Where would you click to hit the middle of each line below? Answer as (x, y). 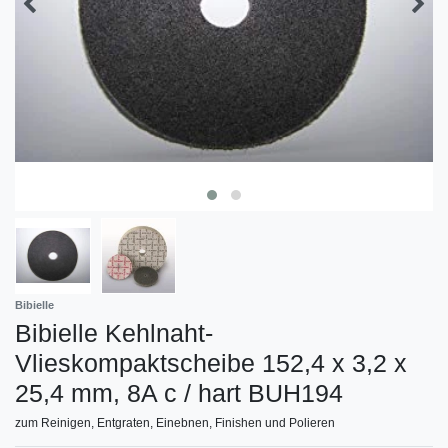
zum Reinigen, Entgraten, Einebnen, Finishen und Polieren (175, 422)
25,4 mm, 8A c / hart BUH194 (179, 392)
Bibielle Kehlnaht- (114, 332)
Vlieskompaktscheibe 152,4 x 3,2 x (211, 362)
